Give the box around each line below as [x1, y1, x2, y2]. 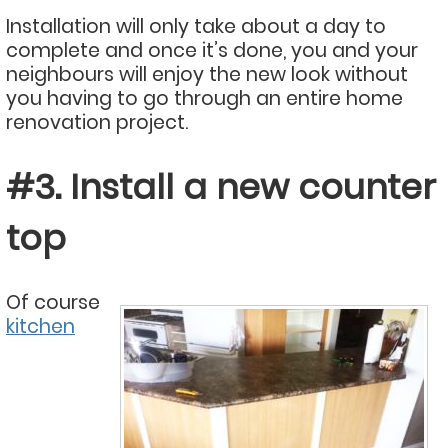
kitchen [6, 312, 75, 340]
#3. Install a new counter [6, 162, 436, 211]
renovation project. [6, 108, 188, 136]
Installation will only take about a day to [6, 12, 386, 40]
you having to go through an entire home [6, 84, 403, 112]
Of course [6, 288, 100, 316]
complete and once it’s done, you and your [6, 36, 418, 64]
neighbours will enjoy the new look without [6, 60, 408, 88]
